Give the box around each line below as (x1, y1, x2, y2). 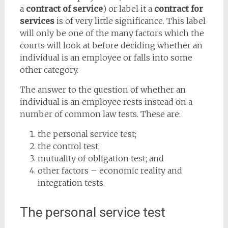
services (19, 16, 54, 26)
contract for (154, 4, 203, 14)
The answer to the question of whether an (19, 84, 186, 95)
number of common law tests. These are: (19, 109, 181, 119)
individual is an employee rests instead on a (19, 97, 192, 107)
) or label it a (102, 4, 154, 14)
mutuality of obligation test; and (37, 153, 164, 163)
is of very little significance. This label (54, 16, 206, 26)
